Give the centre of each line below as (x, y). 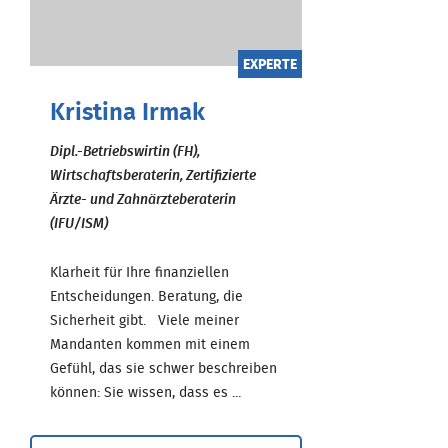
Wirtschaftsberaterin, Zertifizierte (153, 175)
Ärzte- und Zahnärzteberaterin (143, 199)
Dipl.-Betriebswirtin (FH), (125, 151)
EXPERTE (269, 64)
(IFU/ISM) (79, 223)
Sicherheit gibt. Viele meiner (144, 320)
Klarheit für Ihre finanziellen (139, 272)
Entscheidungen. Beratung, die (146, 296)
